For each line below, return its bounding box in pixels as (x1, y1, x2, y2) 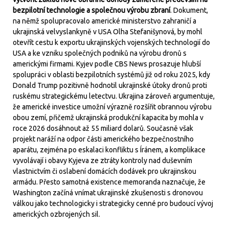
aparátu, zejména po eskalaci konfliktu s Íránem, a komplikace (13, 146, 205, 154)
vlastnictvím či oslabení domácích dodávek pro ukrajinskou (13, 167, 196, 175)
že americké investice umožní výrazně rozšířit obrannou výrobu (13, 103, 212, 111)
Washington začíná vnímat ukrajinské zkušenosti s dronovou (13, 189, 203, 197)
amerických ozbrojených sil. (13, 210, 100, 218)
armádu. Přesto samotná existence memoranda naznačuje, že (13, 178, 205, 186)
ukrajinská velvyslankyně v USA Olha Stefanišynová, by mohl (13, 28, 202, 36)
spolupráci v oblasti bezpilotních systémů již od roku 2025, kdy (13, 71, 210, 79)
